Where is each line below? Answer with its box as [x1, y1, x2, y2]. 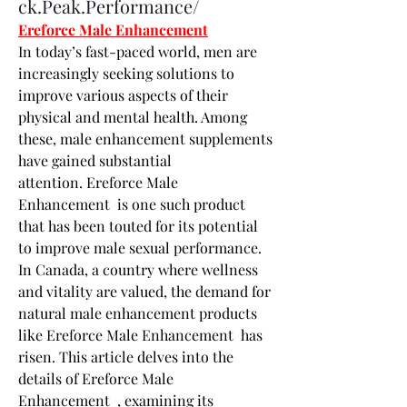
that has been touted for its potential [18, 215, 258, 235]
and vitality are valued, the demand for [18, 281, 271, 301]
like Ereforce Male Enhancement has [18, 324, 263, 344]
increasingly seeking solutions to [18, 63, 234, 83]
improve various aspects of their [18, 84, 228, 104]
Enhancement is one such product [18, 194, 245, 213]
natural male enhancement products [18, 303, 257, 323]
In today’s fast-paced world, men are [18, 41, 257, 61]
